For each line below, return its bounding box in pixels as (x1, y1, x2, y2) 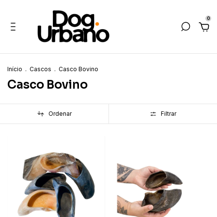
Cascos (30, 65, 51, 73)
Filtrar (161, 110, 177, 118)
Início (7, 65, 22, 73)
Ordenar (48, 110, 72, 118)
